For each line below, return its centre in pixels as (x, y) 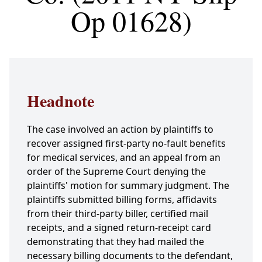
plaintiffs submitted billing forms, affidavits (122, 200)
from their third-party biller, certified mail (118, 214)
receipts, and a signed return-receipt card (119, 228)
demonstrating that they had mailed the (116, 242)
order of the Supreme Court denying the (116, 172)
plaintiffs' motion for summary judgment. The (128, 186)
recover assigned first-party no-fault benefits (126, 144)
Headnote (61, 101)
